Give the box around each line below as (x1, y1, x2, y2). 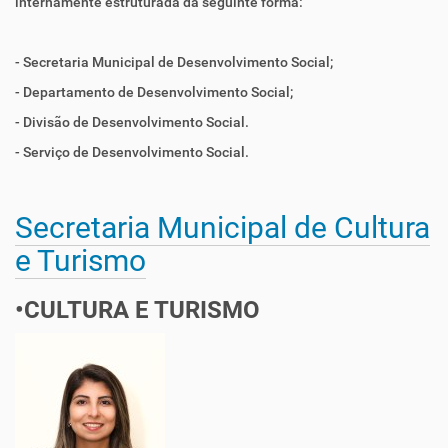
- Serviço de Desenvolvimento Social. (15, 144, 252, 160)
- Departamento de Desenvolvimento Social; (15, 84, 293, 100)
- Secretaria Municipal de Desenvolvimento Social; (15, 54, 333, 70)
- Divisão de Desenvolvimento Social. (15, 114, 249, 130)
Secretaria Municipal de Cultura (15, 210, 430, 245)
